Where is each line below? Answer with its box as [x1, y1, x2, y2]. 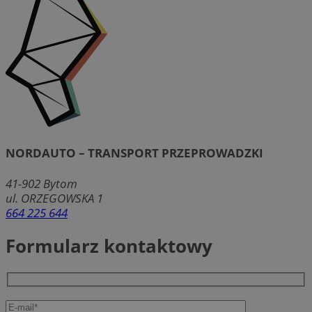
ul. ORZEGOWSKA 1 [6, 190, 103, 207]
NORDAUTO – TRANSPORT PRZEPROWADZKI [6, 145, 263, 162]
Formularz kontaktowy [6, 233, 212, 259]
